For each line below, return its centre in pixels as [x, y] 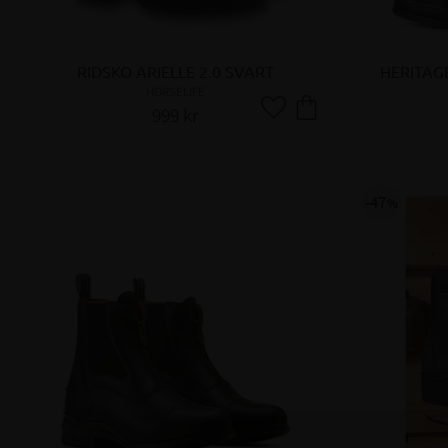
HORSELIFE [175, 92]
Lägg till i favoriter [331, 118]
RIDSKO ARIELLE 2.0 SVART [175, 71]
